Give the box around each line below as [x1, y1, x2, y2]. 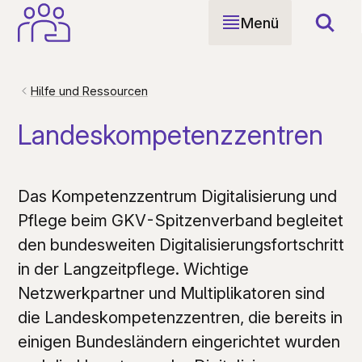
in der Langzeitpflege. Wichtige [17, 258, 249, 279]
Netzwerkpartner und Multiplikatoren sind [17, 282, 325, 303]
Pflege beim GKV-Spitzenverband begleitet [17, 209, 343, 230]
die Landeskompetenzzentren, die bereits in [17, 306, 343, 327]
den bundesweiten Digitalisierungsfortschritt [17, 234, 344, 255]
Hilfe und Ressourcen [30, 84, 148, 99]
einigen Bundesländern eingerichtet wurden [17, 330, 340, 351]
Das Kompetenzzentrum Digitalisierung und [17, 185, 337, 206]
